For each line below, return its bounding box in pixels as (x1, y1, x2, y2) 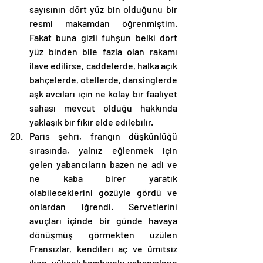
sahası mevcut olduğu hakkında (29, 102, 177, 113)
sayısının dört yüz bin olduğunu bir (29, 3, 177, 15)
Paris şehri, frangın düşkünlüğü (29, 130, 177, 141)
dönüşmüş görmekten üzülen (29, 228, 177, 240)
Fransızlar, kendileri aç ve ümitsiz (29, 242, 177, 254)
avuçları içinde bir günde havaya (29, 214, 177, 226)
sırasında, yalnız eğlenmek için (29, 144, 177, 156)
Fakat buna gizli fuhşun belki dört (29, 31, 177, 43)
